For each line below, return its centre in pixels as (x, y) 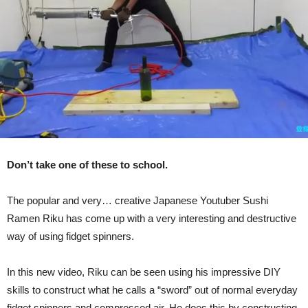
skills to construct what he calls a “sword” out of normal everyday (152, 290)
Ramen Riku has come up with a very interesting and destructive (152, 219)
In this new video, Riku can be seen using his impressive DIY (144, 272)
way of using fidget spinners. (70, 236)
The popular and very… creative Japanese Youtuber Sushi (137, 201)
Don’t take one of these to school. (87, 165)
